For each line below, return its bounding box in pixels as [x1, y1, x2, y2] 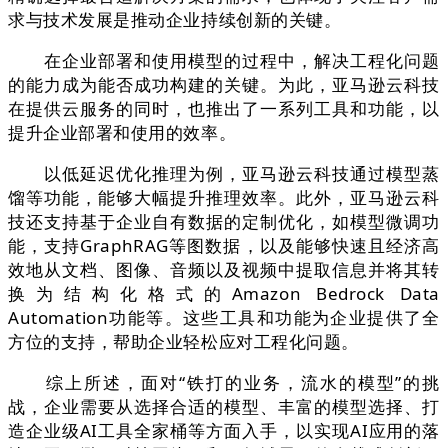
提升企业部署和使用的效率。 [8, 121, 237, 145]
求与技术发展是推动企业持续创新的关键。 [8, 8, 342, 32]
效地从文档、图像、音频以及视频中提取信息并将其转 [8, 258, 440, 282]
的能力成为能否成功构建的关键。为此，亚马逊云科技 [8, 73, 440, 97]
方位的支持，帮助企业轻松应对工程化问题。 [8, 330, 359, 354]
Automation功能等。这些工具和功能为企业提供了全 [8, 306, 440, 330]
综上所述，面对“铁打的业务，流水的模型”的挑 [8, 371, 440, 395]
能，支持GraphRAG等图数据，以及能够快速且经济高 [8, 234, 440, 258]
